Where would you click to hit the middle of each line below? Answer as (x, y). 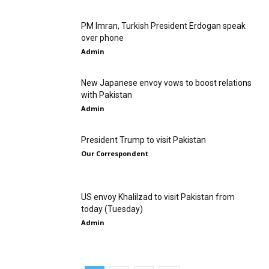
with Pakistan (107, 95)
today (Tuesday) (112, 209)
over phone (102, 38)
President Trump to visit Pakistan (144, 140)
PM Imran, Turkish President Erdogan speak (163, 26)
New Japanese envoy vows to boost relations (166, 83)
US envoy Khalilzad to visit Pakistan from (158, 197)
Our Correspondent (115, 154)
